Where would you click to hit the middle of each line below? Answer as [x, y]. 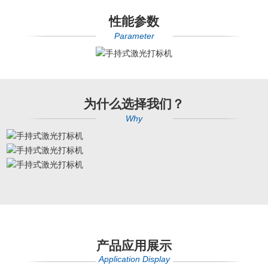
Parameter [134, 36]
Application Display [134, 259]
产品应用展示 [134, 246]
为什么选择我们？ [134, 104]
